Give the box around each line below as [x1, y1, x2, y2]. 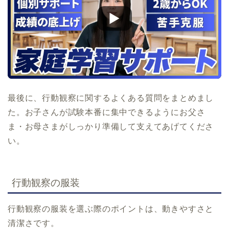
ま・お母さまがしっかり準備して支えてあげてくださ [8, 122, 214, 131]
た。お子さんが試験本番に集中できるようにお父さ [8, 107, 205, 117]
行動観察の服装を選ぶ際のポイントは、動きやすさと [8, 204, 214, 214]
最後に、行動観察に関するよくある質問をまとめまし [8, 93, 214, 102]
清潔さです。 [8, 219, 59, 228]
